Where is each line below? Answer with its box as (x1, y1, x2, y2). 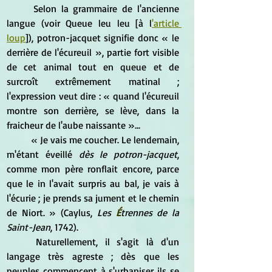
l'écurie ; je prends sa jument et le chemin (7, 191, 179, 204)
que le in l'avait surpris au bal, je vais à (7, 177, 179, 189)
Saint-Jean (7, 220, 50, 233)
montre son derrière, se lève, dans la (7, 104, 179, 117)
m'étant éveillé (7, 148, 79, 160)
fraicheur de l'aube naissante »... (7, 118, 140, 131)
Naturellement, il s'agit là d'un (7, 235, 36, 248)
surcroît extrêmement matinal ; (7, 75, 179, 87)
